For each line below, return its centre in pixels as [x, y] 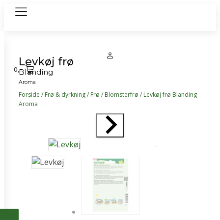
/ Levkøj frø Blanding [168, 95]
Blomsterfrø [122, 95]
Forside [29, 95]
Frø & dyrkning [65, 95]
